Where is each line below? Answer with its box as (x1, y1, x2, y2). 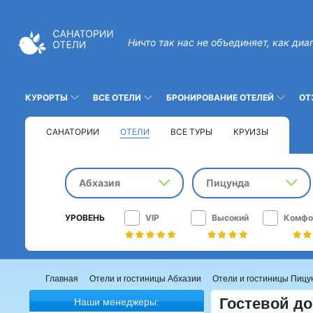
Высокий (212, 212, 249, 223)
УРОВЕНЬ (65, 212, 105, 223)
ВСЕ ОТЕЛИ (93, 92, 141, 103)
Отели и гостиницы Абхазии (89, 274, 201, 284)
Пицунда (206, 177, 249, 189)
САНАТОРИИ (46, 126, 99, 137)
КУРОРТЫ (25, 92, 68, 103)
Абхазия (79, 177, 120, 189)
